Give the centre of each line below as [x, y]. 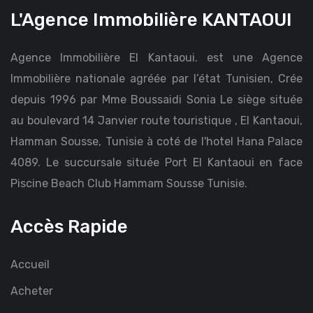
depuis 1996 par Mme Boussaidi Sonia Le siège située [156, 100]
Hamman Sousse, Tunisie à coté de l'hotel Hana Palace [156, 141]
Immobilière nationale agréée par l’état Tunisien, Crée [156, 79]
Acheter [32, 291]
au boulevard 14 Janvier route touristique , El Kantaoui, [156, 121]
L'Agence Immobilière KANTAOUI [151, 20]
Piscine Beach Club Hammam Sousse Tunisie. [129, 183]
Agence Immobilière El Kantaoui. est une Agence [156, 58]
